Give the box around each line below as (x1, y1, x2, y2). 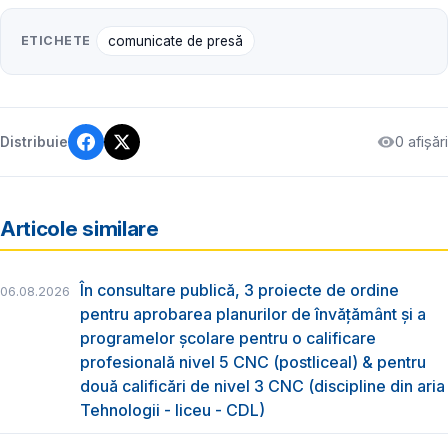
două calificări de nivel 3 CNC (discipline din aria (80, 376, 445, 397)
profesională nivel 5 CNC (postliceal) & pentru (80, 352, 426, 373)
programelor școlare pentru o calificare (80, 328, 376, 349)
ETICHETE (21, 33, 91, 49)
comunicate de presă (107, 33, 243, 50)
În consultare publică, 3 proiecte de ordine (80, 280, 399, 301)
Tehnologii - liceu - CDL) (80, 400, 265, 421)
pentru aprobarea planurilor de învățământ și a (80, 304, 426, 325)
